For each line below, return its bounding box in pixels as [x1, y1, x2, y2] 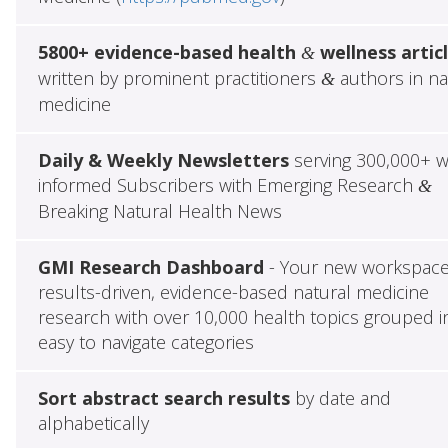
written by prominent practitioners [37, 66, 321, 91]
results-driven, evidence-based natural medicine [37, 280, 429, 305]
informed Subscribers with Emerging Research [37, 173, 418, 198]
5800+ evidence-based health [37, 40, 301, 65]
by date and [289, 386, 391, 411]
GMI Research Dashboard [37, 255, 264, 280]
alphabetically [37, 411, 149, 436]
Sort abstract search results [37, 386, 290, 411]
